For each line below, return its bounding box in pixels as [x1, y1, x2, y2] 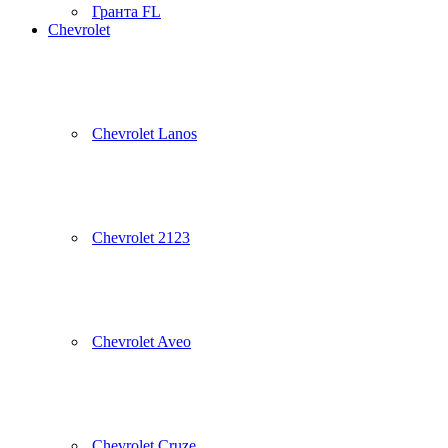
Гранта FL [92, 3, 161, 20]
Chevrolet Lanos [92, 125, 197, 142]
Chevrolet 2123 [92, 229, 190, 246]
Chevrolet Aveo [92, 333, 191, 350]
